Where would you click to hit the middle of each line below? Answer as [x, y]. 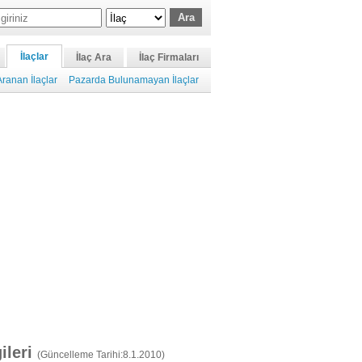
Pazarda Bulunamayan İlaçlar [134, 80]
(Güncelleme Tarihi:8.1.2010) [101, 355]
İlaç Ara [94, 57]
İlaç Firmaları [169, 57]
